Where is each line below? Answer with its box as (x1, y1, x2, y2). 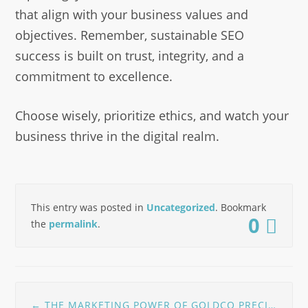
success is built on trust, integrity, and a (15, 47, 245, 64)
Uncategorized (146, 200, 215, 214)
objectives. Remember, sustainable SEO (15, 26, 245, 43)
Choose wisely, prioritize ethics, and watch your (15, 107, 289, 124)
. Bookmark (215, 200, 266, 214)
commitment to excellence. (15, 67, 173, 85)
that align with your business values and (15, 5, 249, 23)
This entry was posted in (31, 200, 146, 214)
